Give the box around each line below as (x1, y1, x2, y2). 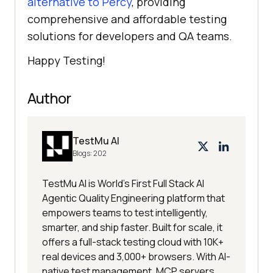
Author (27, 88, 71, 108)
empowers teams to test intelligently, (42, 206, 208, 220)
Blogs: (73, 148, 93, 159)
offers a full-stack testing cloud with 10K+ (42, 235, 224, 249)
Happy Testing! (27, 53, 105, 68)
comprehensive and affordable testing (27, 12, 227, 27)
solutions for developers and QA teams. (27, 29, 232, 44)
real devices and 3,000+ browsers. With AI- (42, 250, 230, 264)
